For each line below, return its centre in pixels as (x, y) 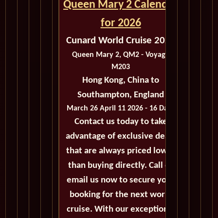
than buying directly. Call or (121, 166)
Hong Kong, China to (121, 81)
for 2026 (121, 24)
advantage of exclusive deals (121, 137)
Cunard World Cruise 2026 (121, 41)
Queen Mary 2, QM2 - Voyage (121, 55)
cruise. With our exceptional (121, 210)
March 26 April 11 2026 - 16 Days (121, 109)
